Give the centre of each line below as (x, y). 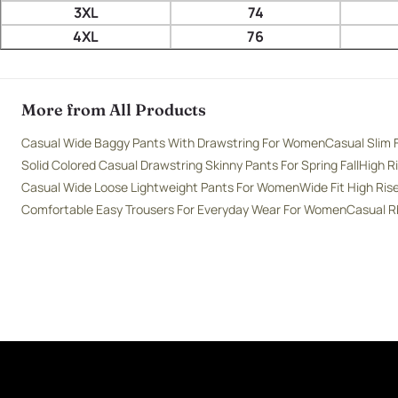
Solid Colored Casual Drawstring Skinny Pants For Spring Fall (190, 165)
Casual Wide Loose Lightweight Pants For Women (160, 187)
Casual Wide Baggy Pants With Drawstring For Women (173, 143)
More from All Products (114, 110)
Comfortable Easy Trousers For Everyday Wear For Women (184, 210)
